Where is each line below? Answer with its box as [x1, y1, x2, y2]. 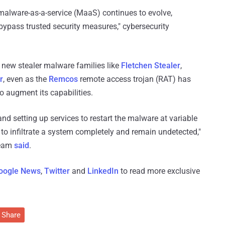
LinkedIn [87, 166, 119, 176]
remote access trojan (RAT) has [78, 74, 191, 84]
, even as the [3, 74, 49, 84]
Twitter [44, 166, 70, 176]
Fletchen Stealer [121, 61, 180, 71]
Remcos [49, 74, 78, 84]
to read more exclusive [119, 166, 200, 176]
